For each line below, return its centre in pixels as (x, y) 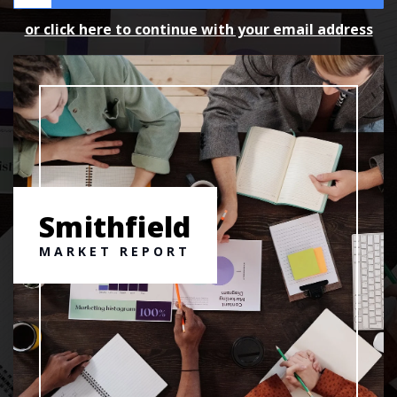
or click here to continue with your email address (198, 29)
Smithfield (115, 227)
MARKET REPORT (115, 252)
